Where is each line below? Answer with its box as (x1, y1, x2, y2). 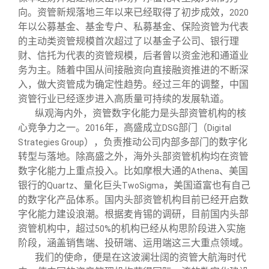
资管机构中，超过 (18, 223, 95, 235)
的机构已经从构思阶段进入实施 (111, 223, 246, 235)
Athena (191, 166, 219, 177)
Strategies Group (18, 138, 84, 148)
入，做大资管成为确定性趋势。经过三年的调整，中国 (18, 79, 249, 91)
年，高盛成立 (104, 122, 162, 134)
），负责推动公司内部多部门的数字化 (84, 136, 247, 148)
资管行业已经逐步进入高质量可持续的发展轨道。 (18, 93, 229, 105)
